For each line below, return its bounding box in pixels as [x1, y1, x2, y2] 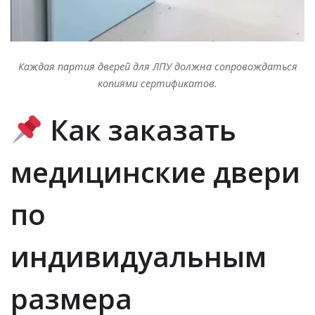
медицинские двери [11, 152, 300, 191]
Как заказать [42, 110, 236, 149]
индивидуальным [11, 236, 266, 276]
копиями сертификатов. [98, 76, 217, 90]
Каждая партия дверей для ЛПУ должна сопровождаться [18, 59, 297, 73]
